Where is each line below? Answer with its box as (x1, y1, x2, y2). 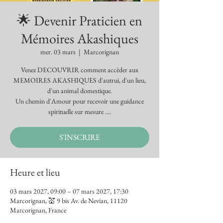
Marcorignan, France (10, 206, 66, 215)
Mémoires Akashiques (21, 29, 138, 47)
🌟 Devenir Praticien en (17, 11, 142, 29)
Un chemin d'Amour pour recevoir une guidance (15, 97, 144, 106)
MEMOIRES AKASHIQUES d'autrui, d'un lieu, (13, 76, 146, 85)
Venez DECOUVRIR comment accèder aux (21, 65, 138, 74)
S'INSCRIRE (59, 132, 100, 142)
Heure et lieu (10, 166, 60, 179)
